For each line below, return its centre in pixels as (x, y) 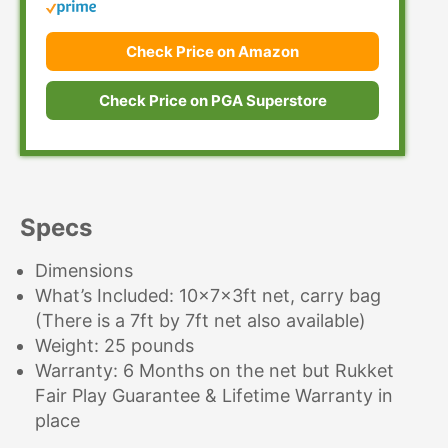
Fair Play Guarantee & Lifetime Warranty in (214, 396)
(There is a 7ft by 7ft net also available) (200, 321)
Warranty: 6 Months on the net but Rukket (214, 371)
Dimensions (84, 271)
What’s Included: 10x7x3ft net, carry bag (208, 296)
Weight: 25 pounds (114, 346)
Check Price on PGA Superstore (212, 101)
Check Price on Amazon (213, 52)
